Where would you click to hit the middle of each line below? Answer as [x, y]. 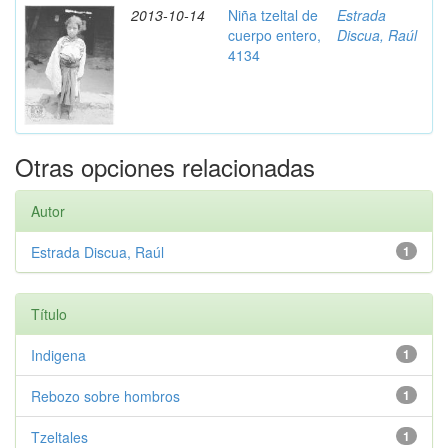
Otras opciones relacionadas [165, 166]
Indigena [58, 355]
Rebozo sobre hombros [105, 396]
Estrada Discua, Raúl [97, 252]
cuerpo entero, [274, 35]
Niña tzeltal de [273, 15]
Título [49, 314]
